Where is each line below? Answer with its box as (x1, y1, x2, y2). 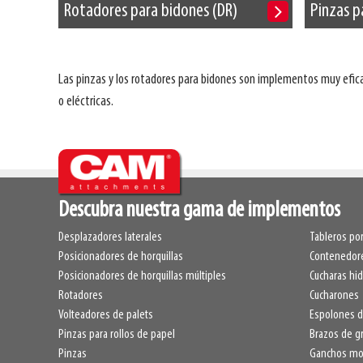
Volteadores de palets (58, 309, 153, 322)
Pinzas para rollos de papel (58, 328, 175, 342)
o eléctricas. (58, 94, 113, 110)
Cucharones (310, 289, 359, 303)
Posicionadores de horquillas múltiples (58, 270, 226, 284)
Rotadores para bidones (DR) (64, 2, 237, 22)
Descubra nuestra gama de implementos (58, 199, 340, 223)
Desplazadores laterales (58, 231, 162, 245)
